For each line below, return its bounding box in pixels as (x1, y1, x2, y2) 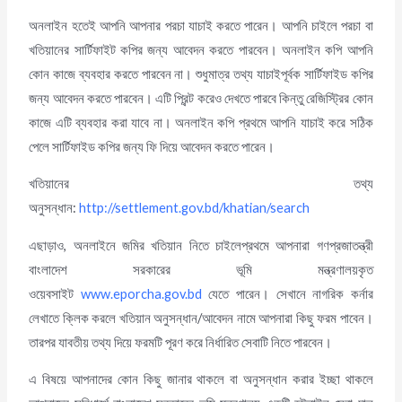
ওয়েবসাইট (29, 285, 81, 301)
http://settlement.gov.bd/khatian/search (79, 200, 310, 216)
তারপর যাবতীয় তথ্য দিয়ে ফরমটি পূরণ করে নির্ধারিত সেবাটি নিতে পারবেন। (29, 334, 333, 350)
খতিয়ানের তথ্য (29, 176, 373, 192)
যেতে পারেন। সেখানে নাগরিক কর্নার (201, 285, 373, 301)
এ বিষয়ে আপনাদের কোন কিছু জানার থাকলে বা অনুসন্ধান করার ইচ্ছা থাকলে (29, 371, 373, 388)
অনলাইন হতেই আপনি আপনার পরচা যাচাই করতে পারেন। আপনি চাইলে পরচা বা (29, 17, 373, 33)
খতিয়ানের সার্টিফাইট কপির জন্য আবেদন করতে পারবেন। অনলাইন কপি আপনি (29, 41, 373, 57)
